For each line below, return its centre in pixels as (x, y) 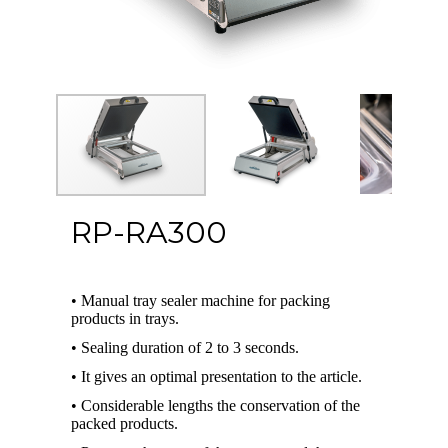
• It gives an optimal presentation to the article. (216, 376)
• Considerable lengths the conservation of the (215, 405)
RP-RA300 (148, 232)
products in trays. (124, 318)
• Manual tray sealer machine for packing (200, 300)
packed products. (124, 423)
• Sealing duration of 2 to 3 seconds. (184, 347)
